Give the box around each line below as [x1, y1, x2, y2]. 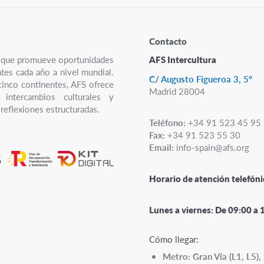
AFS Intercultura [149, 53, 217, 66]
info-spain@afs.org [176, 141, 250, 154]
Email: [149, 141, 177, 154]
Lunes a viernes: [149, 203, 216, 216]
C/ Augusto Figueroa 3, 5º [149, 72, 253, 85]
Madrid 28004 [149, 85, 206, 98]
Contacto [149, 35, 187, 48]
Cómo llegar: [149, 233, 199, 246]
